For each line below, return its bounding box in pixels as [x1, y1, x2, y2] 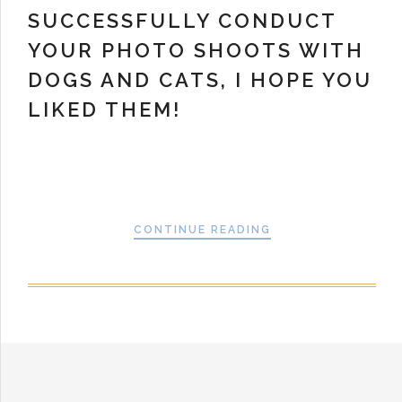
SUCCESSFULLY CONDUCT [28, 9, 336, 33]
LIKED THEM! [28, 98, 181, 122]
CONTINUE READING [133, 223, 271, 237]
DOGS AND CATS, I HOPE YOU [28, 68, 372, 92]
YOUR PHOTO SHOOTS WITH [28, 39, 364, 63]
